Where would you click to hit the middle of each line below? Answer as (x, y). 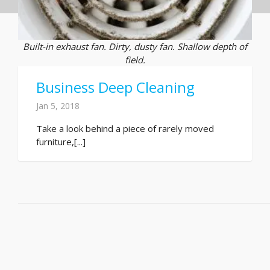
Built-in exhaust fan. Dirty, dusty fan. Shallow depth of (135, 46)
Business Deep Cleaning (115, 87)
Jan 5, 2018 (58, 105)
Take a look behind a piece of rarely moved (125, 128)
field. (135, 59)
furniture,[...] (61, 141)
